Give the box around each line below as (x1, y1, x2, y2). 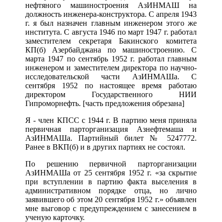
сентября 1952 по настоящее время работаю (25, 81, 197, 90)
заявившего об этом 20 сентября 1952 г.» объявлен (25, 195, 197, 204)
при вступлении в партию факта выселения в (25, 177, 197, 186)
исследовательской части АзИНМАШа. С (25, 72, 197, 81)
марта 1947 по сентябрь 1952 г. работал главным (25, 55, 197, 63)
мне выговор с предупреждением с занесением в (25, 204, 197, 213)
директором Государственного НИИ (25, 90, 197, 99)
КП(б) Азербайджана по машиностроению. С (25, 46, 197, 55)
